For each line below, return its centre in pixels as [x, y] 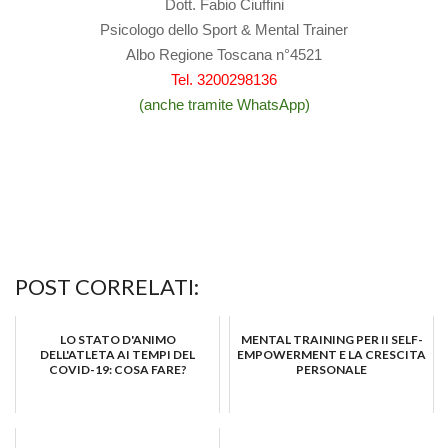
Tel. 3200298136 [224, 80]
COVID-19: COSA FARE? [117, 370]
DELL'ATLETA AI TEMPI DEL [117, 355]
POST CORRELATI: [107, 287]
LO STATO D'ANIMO [117, 340]
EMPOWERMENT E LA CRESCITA [331, 355]
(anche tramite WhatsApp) [224, 105]
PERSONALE [331, 370]
